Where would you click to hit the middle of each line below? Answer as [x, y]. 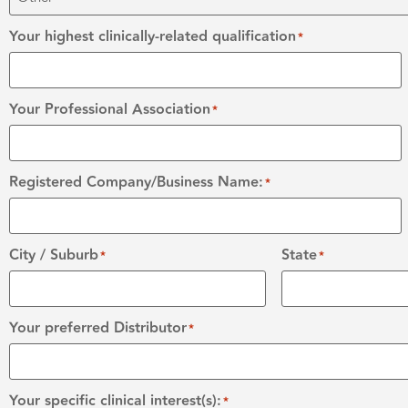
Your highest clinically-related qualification [153, 36]
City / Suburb [54, 255]
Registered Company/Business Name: [136, 182]
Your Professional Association [110, 109]
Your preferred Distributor [98, 328]
